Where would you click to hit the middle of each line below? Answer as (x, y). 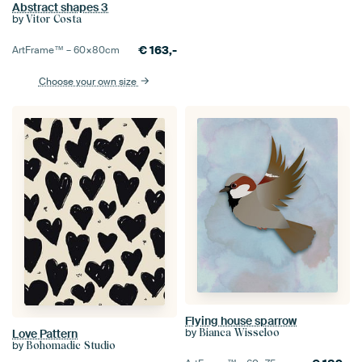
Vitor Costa (54, 19)
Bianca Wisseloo (239, 332)
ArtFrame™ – (43, 51)
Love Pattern (45, 334)
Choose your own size (88, 82)
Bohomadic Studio (71, 346)
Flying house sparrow (241, 320)
